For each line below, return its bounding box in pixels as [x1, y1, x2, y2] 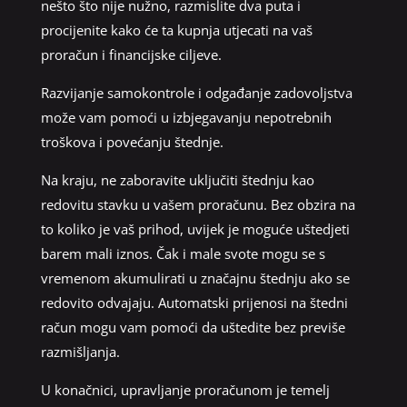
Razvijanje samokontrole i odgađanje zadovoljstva [40, 83, 352, 102]
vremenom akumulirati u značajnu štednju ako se [40, 268, 350, 287]
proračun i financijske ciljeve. [40, 45, 222, 64]
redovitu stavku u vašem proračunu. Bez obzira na [40, 194, 355, 213]
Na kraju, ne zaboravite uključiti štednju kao [40, 170, 314, 189]
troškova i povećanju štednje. [40, 132, 223, 151]
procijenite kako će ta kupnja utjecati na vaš [40, 20, 313, 39]
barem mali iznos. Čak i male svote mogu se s [40, 243, 325, 263]
